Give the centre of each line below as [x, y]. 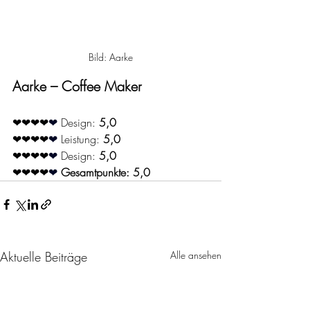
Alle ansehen [196, 255]
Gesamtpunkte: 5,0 [106, 173]
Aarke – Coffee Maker [77, 86]
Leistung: [82, 139]
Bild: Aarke [111, 57]
